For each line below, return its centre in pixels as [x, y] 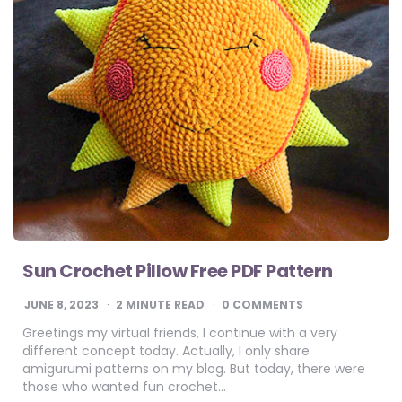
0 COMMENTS [262, 305]
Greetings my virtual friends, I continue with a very [180, 333]
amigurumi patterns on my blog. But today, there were [194, 369]
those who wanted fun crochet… [124, 387]
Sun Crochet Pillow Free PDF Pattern [178, 271]
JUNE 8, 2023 [61, 305]
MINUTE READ [164, 305]
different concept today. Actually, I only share [166, 351]
